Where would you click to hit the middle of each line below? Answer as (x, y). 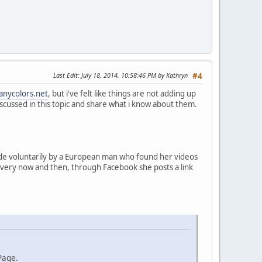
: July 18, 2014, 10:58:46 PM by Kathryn (133, 75)
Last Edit (65, 75)
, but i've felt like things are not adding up (122, 93)
